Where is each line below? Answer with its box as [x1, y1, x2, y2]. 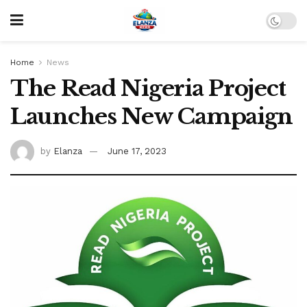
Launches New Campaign [10, 103, 293, 130]
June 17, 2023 [108, 145, 167, 156]
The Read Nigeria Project [10, 75, 286, 102]
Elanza [53, 145, 82, 156]
